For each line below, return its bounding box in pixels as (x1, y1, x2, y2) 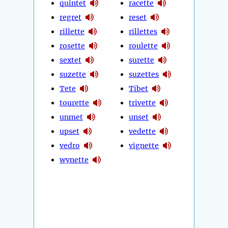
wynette (60, 155, 89, 164)
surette (129, 55, 155, 65)
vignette (129, 140, 159, 150)
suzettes (129, 69, 159, 79)
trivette (129, 98, 156, 107)
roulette (129, 41, 158, 50)
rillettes (129, 26, 158, 36)
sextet (60, 55, 81, 65)
